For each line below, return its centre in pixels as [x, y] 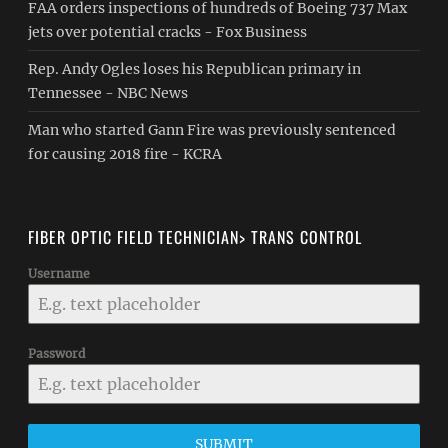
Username [59, 273]
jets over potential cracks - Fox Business [168, 32]
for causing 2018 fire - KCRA [125, 154]
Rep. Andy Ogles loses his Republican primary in [195, 69]
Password [57, 353]
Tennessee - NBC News [108, 93]
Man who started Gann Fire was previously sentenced [212, 130]
